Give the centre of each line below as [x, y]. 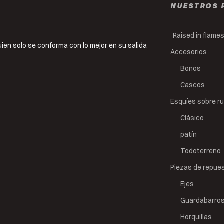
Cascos [193, 85]
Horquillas [196, 217]
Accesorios [189, 52]
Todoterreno [201, 151]
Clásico [192, 118]
